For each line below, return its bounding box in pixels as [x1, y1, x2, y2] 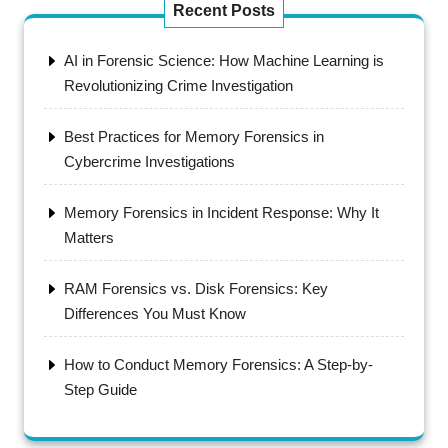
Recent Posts [173, 2, 275, 19]
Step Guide [64, 381, 137, 398]
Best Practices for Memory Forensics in [64, 128, 324, 145]
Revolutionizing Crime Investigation [64, 77, 293, 94]
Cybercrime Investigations [64, 153, 235, 170]
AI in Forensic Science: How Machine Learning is [64, 52, 384, 69]
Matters [64, 229, 114, 246]
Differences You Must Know [64, 305, 246, 322]
